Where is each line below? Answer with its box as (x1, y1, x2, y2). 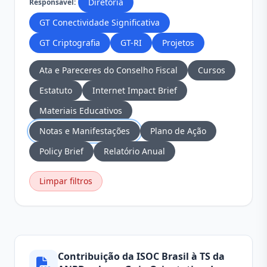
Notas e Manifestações (39, 125, 130, 136)
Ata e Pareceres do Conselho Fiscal (39, 64, 178, 76)
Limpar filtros (39, 175, 92, 187)
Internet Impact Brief (92, 85, 177, 96)
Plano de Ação (150, 125, 206, 136)
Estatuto (39, 85, 72, 96)
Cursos (198, 64, 225, 76)
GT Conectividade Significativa (39, 17, 160, 28)
